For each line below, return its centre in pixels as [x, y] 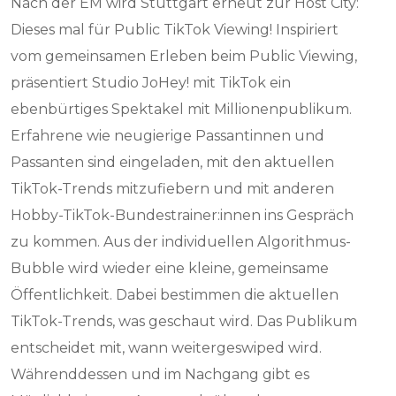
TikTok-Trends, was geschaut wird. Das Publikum [184, 321]
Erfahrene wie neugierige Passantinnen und [168, 136]
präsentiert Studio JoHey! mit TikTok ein [151, 83]
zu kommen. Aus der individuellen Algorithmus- [181, 242]
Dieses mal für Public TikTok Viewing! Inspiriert [175, 30]
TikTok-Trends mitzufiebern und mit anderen [173, 189]
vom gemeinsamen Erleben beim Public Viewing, [184, 56]
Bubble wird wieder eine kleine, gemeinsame [170, 268]
